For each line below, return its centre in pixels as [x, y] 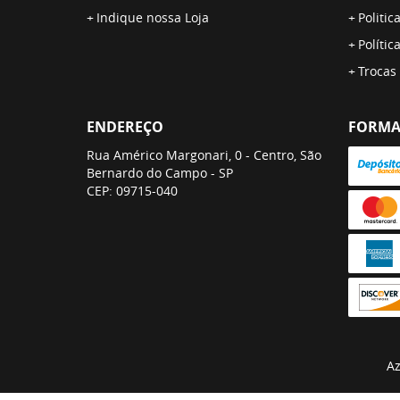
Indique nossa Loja [153, 17]
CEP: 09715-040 [132, 191]
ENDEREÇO [125, 127]
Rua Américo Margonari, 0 [164, 155]
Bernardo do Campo [147, 173]
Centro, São [287, 155]
